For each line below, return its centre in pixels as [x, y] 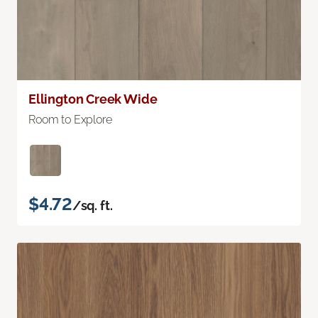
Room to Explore [70, 120]
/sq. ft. [92, 206]
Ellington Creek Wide [93, 99]
